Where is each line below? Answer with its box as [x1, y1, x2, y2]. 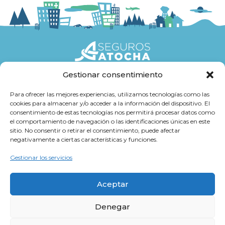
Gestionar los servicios [10, 154, 72, 161]
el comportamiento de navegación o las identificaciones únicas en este [10, 118, 210, 125]
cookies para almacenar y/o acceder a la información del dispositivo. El [10, 99, 210, 107]
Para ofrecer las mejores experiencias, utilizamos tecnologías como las [10, 90, 209, 98]
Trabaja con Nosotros [70, 122, 155, 131]
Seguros [90, 81, 125, 91]
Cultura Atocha [81, 142, 144, 151]
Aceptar [96, 179, 129, 189]
